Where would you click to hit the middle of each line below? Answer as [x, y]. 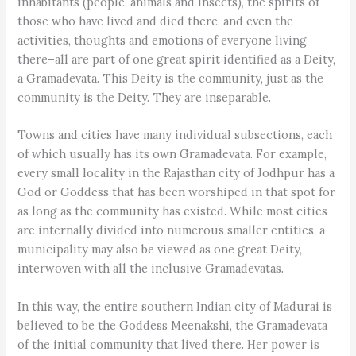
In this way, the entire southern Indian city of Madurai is [175, 306]
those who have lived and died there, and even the [156, 21]
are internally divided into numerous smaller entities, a [172, 230]
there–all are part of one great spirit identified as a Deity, [177, 60]
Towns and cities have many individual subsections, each [175, 135]
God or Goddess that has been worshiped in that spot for [177, 192]
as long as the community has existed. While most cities [173, 211]
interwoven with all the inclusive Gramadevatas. [151, 269]
